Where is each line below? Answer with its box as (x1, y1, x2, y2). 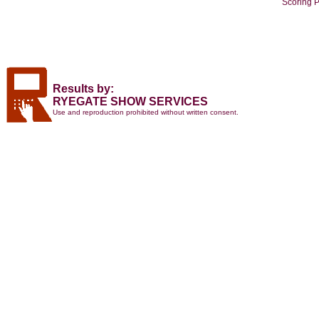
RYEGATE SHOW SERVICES (53, 95, 208, 108)
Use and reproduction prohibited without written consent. (53, 108, 239, 116)
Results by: (53, 83, 114, 95)
